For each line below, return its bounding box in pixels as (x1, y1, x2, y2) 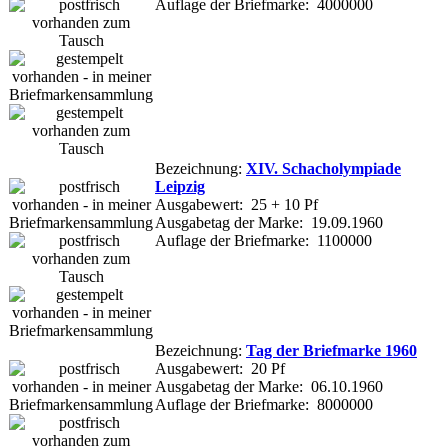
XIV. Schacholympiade (246, 159, 401, 177)
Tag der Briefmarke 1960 (246, 341, 417, 359)
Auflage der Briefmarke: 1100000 (155, 231, 372, 249)
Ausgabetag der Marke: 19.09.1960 (155, 213, 383, 231)
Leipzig (155, 177, 205, 195)
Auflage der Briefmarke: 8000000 (155, 395, 373, 413)
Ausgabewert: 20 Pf (155, 359, 285, 377)
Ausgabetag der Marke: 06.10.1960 (155, 377, 383, 395)
